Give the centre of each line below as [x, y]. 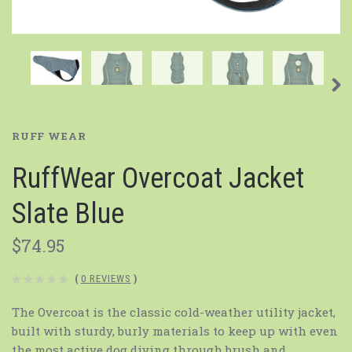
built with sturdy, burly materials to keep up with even [175, 331]
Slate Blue [68, 214]
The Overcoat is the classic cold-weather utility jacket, [174, 312]
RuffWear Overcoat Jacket [158, 179]
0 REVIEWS [106, 279]
